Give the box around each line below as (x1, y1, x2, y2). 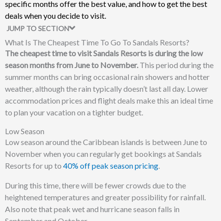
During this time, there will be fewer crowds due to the (5, 180, 186, 190)
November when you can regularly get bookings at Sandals (5, 148, 202, 158)
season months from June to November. (5, 60, 138, 70)
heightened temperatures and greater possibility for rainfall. (5, 192, 207, 202)
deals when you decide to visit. (5, 10, 106, 20)
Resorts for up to (5, 160, 63, 170)
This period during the (138, 60, 214, 70)
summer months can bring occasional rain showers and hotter (5, 72, 210, 81)
